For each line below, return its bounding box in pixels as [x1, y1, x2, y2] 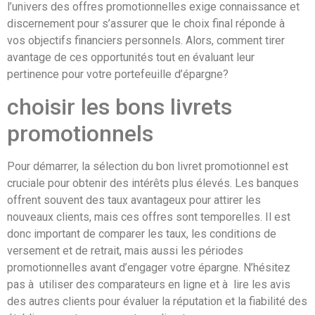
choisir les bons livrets [7, 93, 232, 120]
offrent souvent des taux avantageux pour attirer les [7, 193, 261, 207]
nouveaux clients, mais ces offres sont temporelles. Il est [7, 210, 290, 224]
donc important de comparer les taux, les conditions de [7, 226, 276, 240]
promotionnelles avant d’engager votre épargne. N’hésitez [7, 260, 290, 274]
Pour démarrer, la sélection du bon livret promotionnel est [7, 159, 288, 173]
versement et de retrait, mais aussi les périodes [7, 243, 243, 257]
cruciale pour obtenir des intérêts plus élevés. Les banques [7, 176, 299, 190]
